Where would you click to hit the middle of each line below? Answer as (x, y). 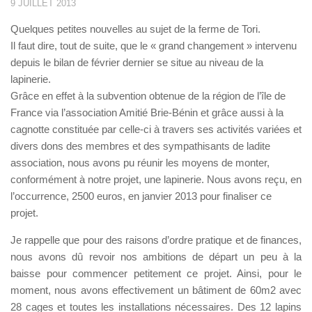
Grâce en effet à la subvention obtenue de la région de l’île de (148, 95)
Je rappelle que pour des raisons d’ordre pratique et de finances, (156, 240)
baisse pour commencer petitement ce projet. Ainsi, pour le (156, 273)
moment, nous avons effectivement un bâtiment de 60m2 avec (156, 290)
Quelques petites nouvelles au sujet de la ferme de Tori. (135, 29)
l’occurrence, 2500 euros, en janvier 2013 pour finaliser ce (141, 196)
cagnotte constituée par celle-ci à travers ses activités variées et (156, 129)
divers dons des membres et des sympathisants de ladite (140, 146)
